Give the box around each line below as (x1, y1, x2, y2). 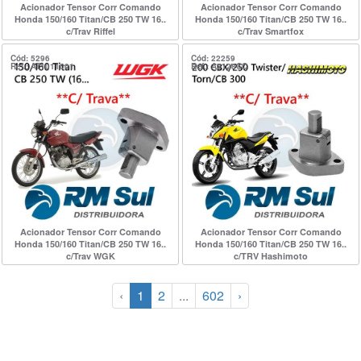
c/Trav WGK (65, 250, 115, 262)
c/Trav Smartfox (238, 25, 304, 37)
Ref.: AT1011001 (10, 60, 74, 72)
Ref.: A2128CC (191, 60, 247, 72)
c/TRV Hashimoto (234, 250, 308, 262)
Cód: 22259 (191, 52, 235, 64)
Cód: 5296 (10, 52, 50, 64)
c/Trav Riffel (65, 25, 115, 37)
